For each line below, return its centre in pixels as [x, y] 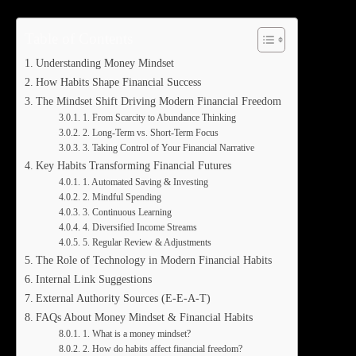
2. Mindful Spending [122, 197]
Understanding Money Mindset [104, 63]
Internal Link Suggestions [93, 279]
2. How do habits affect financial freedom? [162, 349]
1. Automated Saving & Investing [145, 182]
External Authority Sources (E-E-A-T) [123, 298]
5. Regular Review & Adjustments [147, 243]
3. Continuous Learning [127, 213]
